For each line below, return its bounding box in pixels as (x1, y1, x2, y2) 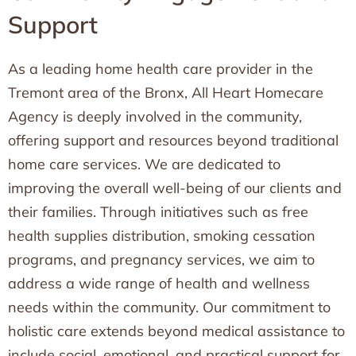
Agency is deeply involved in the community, (8, 107, 302, 126)
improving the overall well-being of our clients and (8, 179, 342, 197)
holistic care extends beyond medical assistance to (8, 322, 345, 340)
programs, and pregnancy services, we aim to (8, 250, 315, 269)
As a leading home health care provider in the (8, 60, 313, 78)
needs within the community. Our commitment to (8, 298, 331, 316)
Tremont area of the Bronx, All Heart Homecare (8, 83, 323, 102)
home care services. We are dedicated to (8, 155, 281, 173)
